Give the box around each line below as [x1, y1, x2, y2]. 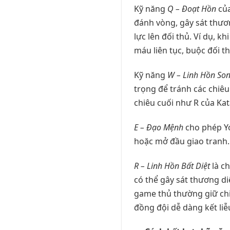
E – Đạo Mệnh [134, 121, 183, 133]
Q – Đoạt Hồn [167, 3, 216, 15]
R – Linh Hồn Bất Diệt [134, 160, 210, 171]
